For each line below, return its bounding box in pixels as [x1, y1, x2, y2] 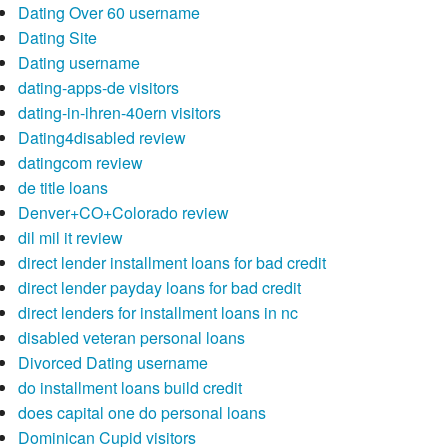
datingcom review [17, 151, 143, 175]
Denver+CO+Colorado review [17, 201, 229, 225]
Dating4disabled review [17, 126, 186, 150]
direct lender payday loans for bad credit [17, 276, 301, 300]
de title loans [17, 176, 108, 200]
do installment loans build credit [17, 376, 242, 400]
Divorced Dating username [17, 351, 208, 375]
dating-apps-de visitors [17, 76, 179, 100]
